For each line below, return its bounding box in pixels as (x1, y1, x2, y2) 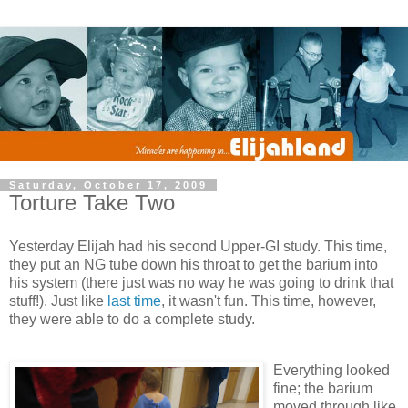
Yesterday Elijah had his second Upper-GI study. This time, (9, 239, 387, 255)
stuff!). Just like (9, 293, 107, 310)
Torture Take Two (9, 190, 175, 216)
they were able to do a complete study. (9, 311, 255, 328)
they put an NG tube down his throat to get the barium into (9, 257, 378, 273)
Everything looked (273, 362, 390, 378)
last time (107, 293, 161, 310)
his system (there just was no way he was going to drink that (9, 275, 393, 291)
